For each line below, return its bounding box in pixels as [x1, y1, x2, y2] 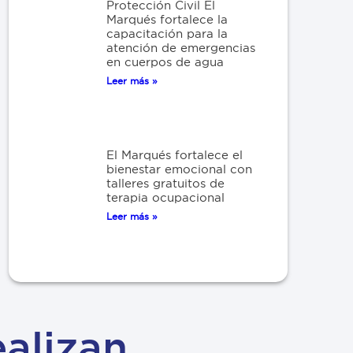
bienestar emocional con [106, 161, 252, 176]
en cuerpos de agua [106, 54, 224, 69]
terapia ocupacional [106, 189, 225, 205]
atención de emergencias [106, 39, 255, 55]
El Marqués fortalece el [106, 147, 243, 162]
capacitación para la [106, 25, 228, 41]
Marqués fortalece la [106, 11, 228, 27]
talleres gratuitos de [106, 175, 225, 191]
